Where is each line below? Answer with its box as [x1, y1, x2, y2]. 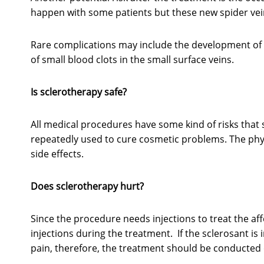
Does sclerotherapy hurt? [31, 180, 144, 193]
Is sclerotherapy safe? [31, 85, 127, 99]
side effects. [31, 147, 88, 161]
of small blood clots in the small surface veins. [31, 53, 234, 67]
